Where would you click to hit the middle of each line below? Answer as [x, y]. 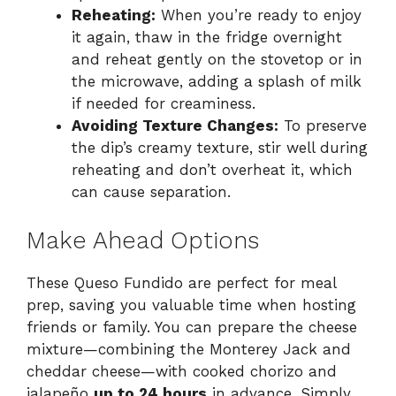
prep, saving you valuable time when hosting [191, 305]
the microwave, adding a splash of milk [217, 82]
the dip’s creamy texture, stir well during [220, 148]
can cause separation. [151, 192]
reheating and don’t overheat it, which [212, 170]
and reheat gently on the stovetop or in [217, 60]
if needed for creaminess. [164, 104]
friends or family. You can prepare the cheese [192, 327]
